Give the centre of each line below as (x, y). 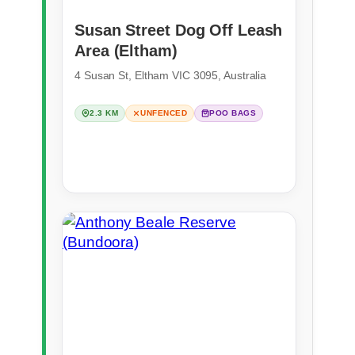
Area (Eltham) (126, 50)
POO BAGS (233, 113)
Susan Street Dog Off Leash (179, 30)
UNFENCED (164, 113)
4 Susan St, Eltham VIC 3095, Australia (171, 75)
